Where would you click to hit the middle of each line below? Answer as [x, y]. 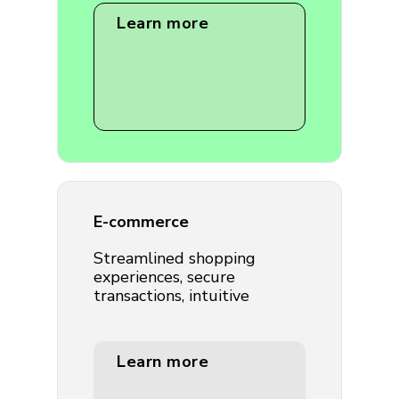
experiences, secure [164, 277]
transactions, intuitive [171, 296]
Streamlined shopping [175, 258]
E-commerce [141, 222]
